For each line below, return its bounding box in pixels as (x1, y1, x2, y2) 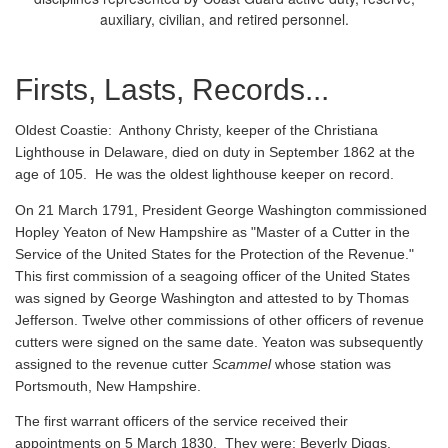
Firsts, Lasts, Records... (15, 73, 329, 106)
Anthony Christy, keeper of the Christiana (112, 122, 378, 139)
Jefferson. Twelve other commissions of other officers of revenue (15, 311, 424, 328)
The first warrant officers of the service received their (15, 412, 348, 429)
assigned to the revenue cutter (15, 355, 212, 372)
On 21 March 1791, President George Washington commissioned (15, 201, 427, 218)
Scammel (212, 355, 271, 372)
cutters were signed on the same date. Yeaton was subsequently (15, 333, 423, 350)
